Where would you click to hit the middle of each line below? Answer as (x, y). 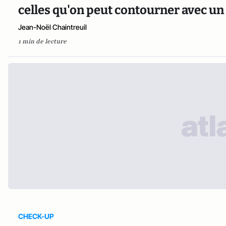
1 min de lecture (42, 41)
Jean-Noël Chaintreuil (52, 27)
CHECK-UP (36, 216)
